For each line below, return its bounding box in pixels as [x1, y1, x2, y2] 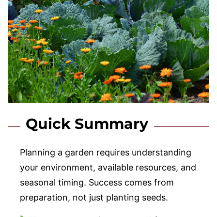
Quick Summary [26, 115, 148, 133]
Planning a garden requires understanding [20, 147, 191, 157]
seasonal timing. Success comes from [20, 177, 174, 187]
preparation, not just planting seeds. [20, 192, 168, 202]
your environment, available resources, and [20, 162, 196, 172]
